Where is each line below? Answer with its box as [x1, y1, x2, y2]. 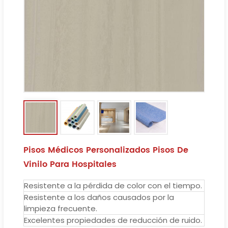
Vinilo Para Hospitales [23, 157, 117, 171]
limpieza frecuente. [23, 203, 97, 214]
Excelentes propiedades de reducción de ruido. [23, 214, 202, 225]
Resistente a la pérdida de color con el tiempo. [23, 180, 202, 191]
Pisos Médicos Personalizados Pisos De [23, 143, 188, 157]
